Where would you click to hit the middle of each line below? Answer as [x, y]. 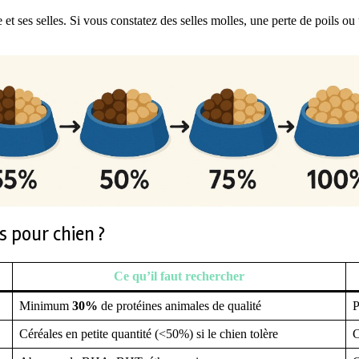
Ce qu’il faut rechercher [179, 276]
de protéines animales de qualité [179, 305]
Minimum [46, 305]
